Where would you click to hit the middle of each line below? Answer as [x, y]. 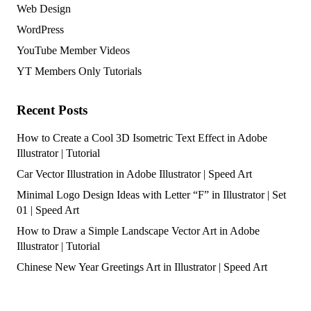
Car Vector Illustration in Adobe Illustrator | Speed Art [134, 174]
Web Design [44, 8]
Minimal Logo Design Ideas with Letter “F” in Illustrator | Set [151, 194]
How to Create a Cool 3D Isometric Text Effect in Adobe [142, 137]
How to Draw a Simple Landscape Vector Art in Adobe [138, 230]
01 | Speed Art [48, 210]
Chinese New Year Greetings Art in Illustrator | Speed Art [142, 267]
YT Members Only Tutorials [79, 71]
